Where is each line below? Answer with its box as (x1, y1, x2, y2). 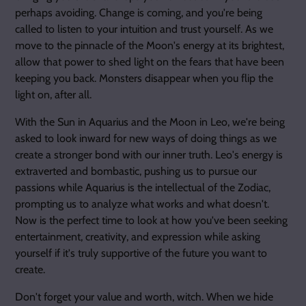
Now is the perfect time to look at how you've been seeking (15, 214, 288, 227)
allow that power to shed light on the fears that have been (15, 55, 284, 68)
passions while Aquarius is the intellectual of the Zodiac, (15, 181, 270, 194)
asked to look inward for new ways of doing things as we (15, 132, 277, 145)
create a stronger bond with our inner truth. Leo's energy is (15, 148, 283, 161)
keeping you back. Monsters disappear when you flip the (15, 72, 273, 85)
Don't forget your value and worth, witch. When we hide (15, 290, 273, 303)
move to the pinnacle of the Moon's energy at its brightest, (15, 39, 284, 52)
